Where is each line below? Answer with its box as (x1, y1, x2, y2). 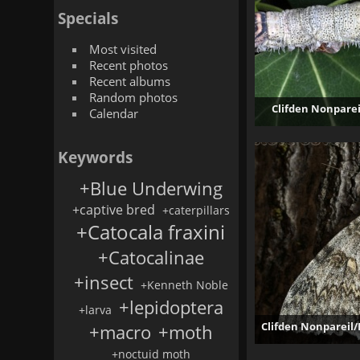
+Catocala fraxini (76, 219, 226, 245)
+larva (78, 302, 112, 317)
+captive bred (72, 201, 155, 219)
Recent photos (88, 57, 168, 73)
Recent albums (88, 73, 170, 89)
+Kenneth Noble (140, 277, 228, 292)
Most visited (88, 41, 157, 57)
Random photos (88, 89, 178, 105)
